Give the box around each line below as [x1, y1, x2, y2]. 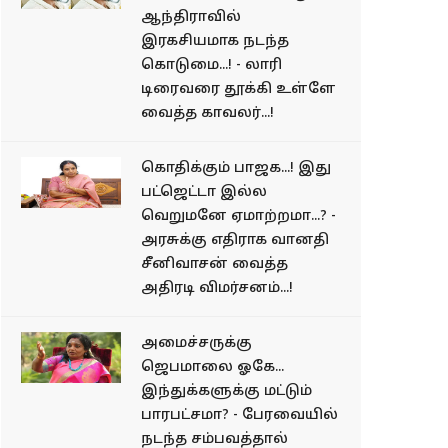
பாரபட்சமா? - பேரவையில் [141, 406, 338, 424]
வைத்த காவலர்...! [141, 104, 274, 122]
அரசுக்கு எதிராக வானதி [141, 231, 329, 249]
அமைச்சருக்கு [141, 334, 252, 352]
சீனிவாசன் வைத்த [141, 255, 288, 273]
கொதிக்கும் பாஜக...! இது [141, 159, 331, 177]
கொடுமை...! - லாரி [141, 56, 282, 74]
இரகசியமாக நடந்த [141, 32, 289, 50]
